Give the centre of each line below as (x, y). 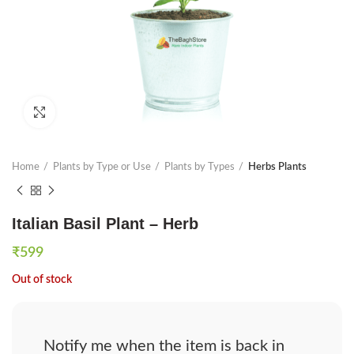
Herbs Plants (277, 167)
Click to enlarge (90, 112)
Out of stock (42, 280)
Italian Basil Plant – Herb (105, 224)
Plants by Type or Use (102, 167)
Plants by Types (200, 167)
